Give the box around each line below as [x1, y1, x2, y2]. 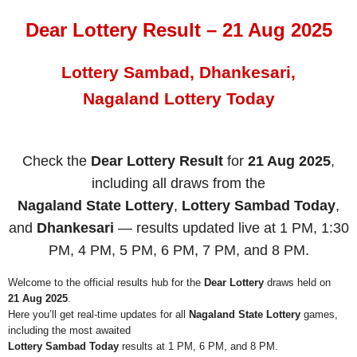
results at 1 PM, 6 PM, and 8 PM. [119, 340, 278, 353]
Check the [22, 152, 91, 169]
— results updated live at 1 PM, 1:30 [113, 219, 349, 236]
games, [300, 308, 338, 321]
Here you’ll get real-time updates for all [8, 308, 189, 321]
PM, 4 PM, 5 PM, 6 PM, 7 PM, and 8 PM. [48, 241, 309, 258]
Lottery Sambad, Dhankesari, [61, 63, 296, 82]
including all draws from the [92, 175, 265, 191]
